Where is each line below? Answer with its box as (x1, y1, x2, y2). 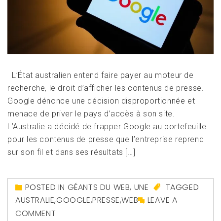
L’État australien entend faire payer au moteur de (7, 71, 194, 80)
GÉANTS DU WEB (67, 182, 130, 193)
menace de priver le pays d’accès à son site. (7, 109, 175, 119)
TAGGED (163, 182, 199, 193)
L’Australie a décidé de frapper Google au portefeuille (7, 122, 207, 132)
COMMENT (15, 207, 56, 219)
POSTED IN (25, 182, 68, 193)
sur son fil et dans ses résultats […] (7, 147, 136, 157)
